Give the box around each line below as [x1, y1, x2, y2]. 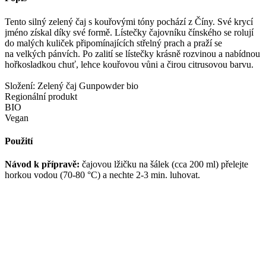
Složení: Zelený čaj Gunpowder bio [5, 80, 138, 91]
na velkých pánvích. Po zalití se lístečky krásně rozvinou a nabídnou [5, 48, 260, 59]
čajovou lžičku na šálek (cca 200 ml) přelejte [80, 159, 248, 170]
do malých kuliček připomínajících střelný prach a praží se [5, 37, 222, 48]
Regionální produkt [5, 91, 77, 102]
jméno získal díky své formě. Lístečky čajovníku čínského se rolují [5, 27, 254, 37]
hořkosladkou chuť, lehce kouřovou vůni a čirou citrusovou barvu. [5, 59, 254, 69]
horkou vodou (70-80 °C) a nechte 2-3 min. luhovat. [5, 170, 202, 180]
